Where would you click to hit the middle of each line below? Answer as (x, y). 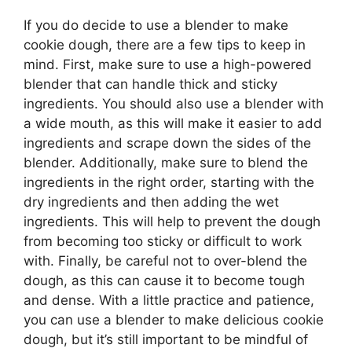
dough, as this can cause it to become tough (164, 280)
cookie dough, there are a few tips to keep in (165, 45)
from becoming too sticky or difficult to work (163, 241)
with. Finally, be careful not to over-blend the (165, 261)
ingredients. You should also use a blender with (174, 104)
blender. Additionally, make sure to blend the (166, 163)
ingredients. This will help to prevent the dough (172, 222)
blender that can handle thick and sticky (150, 84)
